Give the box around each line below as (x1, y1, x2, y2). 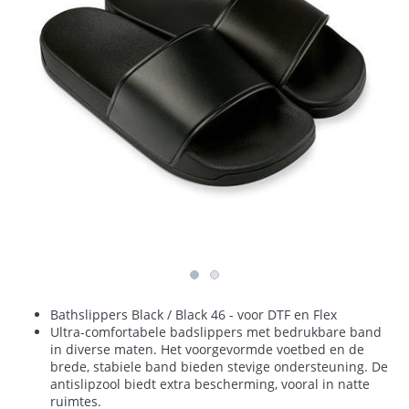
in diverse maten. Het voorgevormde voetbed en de (50, 340, 364, 358)
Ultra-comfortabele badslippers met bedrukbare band (50, 322, 382, 341)
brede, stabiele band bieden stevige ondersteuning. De (50, 357, 388, 375)
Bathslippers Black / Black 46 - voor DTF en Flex (50, 305, 337, 323)
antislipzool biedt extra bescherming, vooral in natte (50, 374, 370, 393)
